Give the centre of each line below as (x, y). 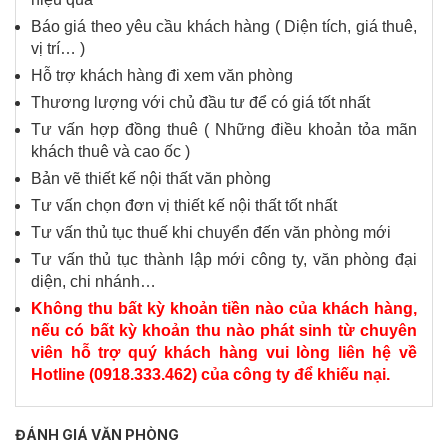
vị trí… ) (58, 49)
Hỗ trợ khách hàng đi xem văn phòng (162, 76)
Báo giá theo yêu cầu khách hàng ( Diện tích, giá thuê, (224, 27)
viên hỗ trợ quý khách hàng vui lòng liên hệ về (224, 353)
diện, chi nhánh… (93, 282)
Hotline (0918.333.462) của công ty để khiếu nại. (210, 375)
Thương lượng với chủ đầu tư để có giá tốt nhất (200, 103)
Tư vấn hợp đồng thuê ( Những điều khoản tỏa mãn (224, 130)
